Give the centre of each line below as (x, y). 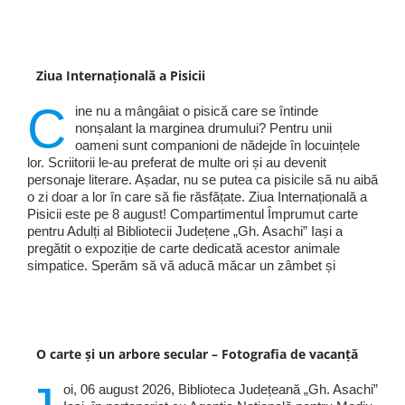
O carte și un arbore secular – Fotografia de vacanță (197, 354)
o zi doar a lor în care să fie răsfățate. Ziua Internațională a (197, 197)
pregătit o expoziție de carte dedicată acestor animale (183, 249)
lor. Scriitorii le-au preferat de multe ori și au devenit (176, 163)
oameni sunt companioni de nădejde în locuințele (217, 146)
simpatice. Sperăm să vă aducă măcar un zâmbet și (181, 266)
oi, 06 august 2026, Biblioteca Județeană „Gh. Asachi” (220, 390)
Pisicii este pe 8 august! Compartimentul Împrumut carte (192, 214)
